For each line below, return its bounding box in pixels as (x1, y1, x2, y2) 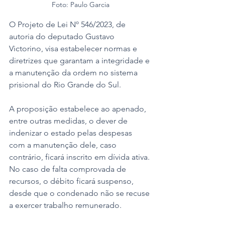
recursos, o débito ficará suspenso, (9, 176, 136, 186)
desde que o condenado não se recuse (9, 188, 152, 198)
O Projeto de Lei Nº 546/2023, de (9, 19, 128, 29)
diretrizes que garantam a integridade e (9, 55, 152, 65)
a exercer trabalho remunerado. (9, 200, 124, 210)
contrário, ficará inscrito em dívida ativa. (9, 152, 152, 162)
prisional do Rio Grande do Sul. (9, 79, 123, 89)
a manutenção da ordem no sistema (9, 67, 140, 77)
